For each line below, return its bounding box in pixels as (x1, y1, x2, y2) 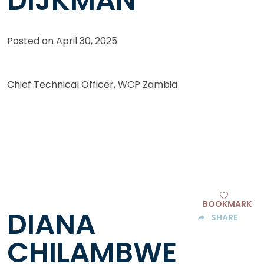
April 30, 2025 (56, 34, 117, 48)
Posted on (7, 34, 56, 48)
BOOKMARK (202, 197, 252, 210)
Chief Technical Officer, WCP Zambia (7, 77, 177, 91)
